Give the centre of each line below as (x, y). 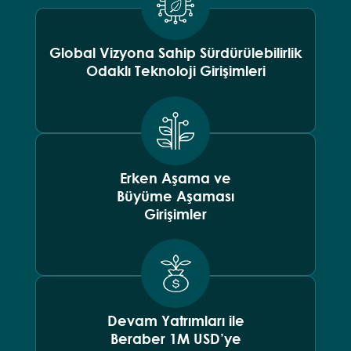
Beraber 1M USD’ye (175, 338)
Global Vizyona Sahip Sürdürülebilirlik (175, 52)
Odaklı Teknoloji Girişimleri (175, 70)
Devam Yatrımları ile (175, 320)
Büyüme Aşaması (175, 195)
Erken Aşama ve (175, 177)
